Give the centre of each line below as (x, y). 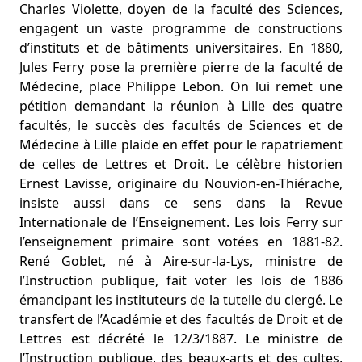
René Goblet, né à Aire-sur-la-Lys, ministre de (181, 261)
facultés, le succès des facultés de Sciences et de (181, 125)
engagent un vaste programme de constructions (181, 28)
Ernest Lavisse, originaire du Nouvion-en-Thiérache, (181, 183)
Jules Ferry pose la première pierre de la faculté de (181, 67)
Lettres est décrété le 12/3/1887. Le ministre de (181, 339)
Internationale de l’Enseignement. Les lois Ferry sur (181, 222)
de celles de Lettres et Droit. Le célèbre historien (181, 164)
